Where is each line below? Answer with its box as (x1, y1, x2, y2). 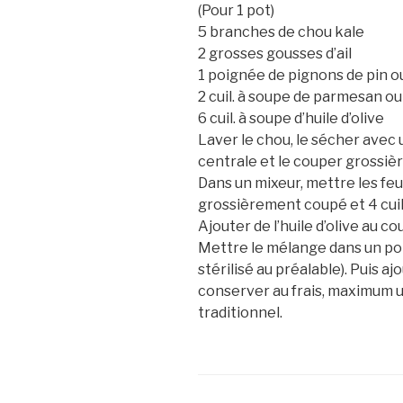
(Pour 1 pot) (198, 2, 274, 20)
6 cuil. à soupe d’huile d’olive (198, 110, 384, 128)
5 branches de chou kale (198, 23, 364, 41)
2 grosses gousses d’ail (198, 45, 352, 63)
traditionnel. (198, 304, 282, 322)
